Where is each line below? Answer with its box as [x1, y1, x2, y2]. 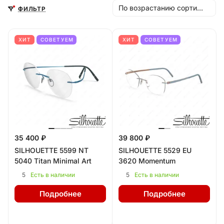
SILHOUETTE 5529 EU [118, 146, 191, 154]
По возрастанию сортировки [197, 3, 203, 12]
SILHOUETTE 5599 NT [14, 146, 88, 154]
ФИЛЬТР [18, 5, 46, 12]
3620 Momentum [118, 156, 175, 165]
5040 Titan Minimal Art [14, 156, 91, 165]
